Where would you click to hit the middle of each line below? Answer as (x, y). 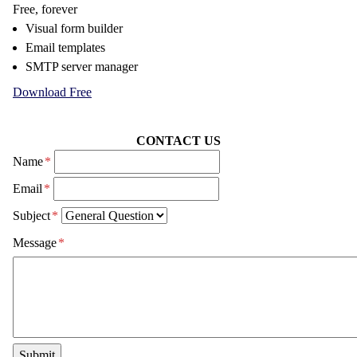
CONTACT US (178, 141)
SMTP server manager (82, 67)
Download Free (52, 92)
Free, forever (45, 9)
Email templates (65, 47)
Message (35, 243)
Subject (31, 216)
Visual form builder (74, 28)
